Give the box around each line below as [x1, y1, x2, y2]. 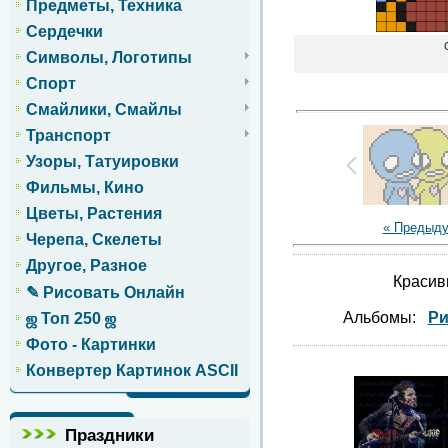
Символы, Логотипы [26, 49, 192, 67]
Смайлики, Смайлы [26, 101, 182, 119]
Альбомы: [342, 309, 428, 327]
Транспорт [26, 127, 111, 145]
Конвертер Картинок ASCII [26, 362, 238, 380]
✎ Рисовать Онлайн [26, 284, 185, 302]
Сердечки [26, 23, 103, 41]
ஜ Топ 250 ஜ [26, 310, 116, 328]
